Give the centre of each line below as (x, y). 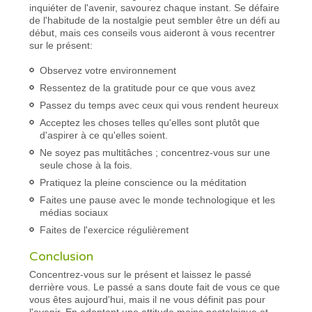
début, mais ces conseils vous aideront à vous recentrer (153, 32)
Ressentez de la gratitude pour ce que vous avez (148, 87)
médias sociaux (74, 212)
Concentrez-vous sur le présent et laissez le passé (141, 274)
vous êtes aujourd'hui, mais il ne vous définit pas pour (148, 299)
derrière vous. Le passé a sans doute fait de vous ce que (155, 287)
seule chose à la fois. (86, 165)
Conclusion (62, 256)
